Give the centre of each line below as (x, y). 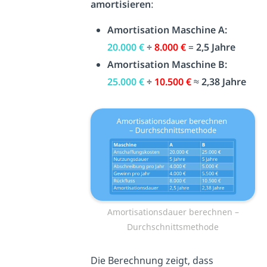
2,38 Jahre (224, 82)
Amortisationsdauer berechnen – (173, 212)
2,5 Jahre (216, 47)
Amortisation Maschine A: (167, 30)
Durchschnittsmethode (173, 227)
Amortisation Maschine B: (167, 65)
